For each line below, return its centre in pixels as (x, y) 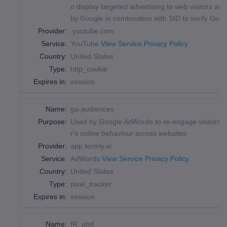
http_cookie (89, 69)
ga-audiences (92, 109)
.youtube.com (92, 31)
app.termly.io (91, 146)
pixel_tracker (91, 184)
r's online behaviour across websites (128, 133)
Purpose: (52, 122)
